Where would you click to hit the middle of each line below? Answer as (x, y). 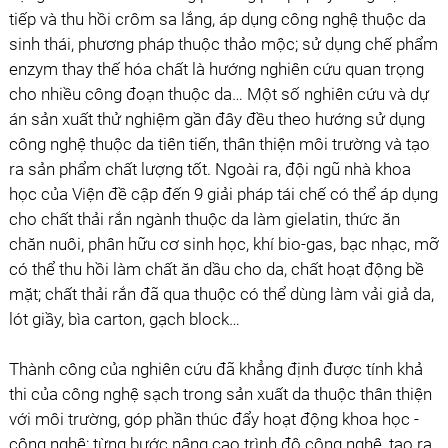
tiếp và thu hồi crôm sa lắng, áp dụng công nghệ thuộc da (217, 19)
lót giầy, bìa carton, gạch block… (124, 319)
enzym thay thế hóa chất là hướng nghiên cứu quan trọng (216, 69)
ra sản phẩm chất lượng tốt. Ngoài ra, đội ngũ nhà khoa (209, 169)
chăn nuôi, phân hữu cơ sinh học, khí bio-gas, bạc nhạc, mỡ (223, 244)
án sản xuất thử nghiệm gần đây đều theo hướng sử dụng (216, 119)
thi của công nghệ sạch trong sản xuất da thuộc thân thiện (220, 394)
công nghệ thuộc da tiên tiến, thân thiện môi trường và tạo (219, 144)
